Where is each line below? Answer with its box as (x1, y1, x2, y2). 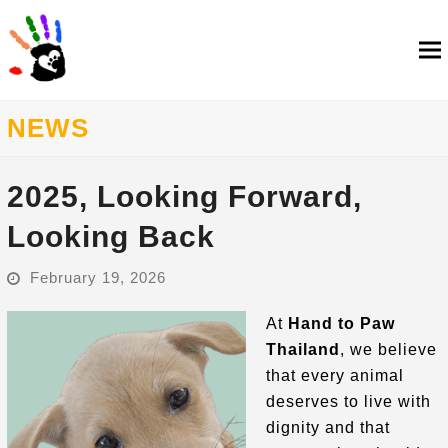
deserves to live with (265, 392, 431, 410)
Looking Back (6, 220, 215, 253)
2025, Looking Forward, (6, 180, 362, 213)
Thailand (265, 340, 340, 358)
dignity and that (265, 418, 390, 436)
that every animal (265, 366, 404, 384)
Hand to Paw (287, 314, 395, 332)
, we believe (339, 340, 437, 358)
